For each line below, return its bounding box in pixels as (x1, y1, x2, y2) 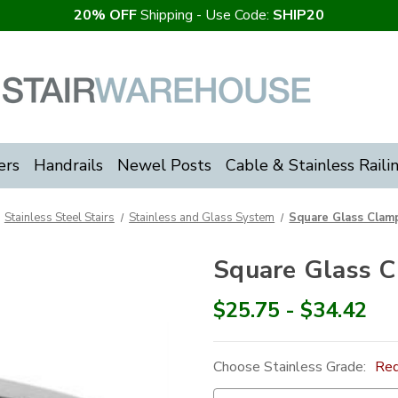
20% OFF (74, 5, 137, 25)
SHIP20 (273, 5, 324, 25)
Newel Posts (116, 155, 211, 176)
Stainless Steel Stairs (4, 210, 115, 226)
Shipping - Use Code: (137, 5, 273, 25)
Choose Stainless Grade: (213, 357, 370, 377)
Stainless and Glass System (129, 210, 275, 226)
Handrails (33, 155, 103, 176)
